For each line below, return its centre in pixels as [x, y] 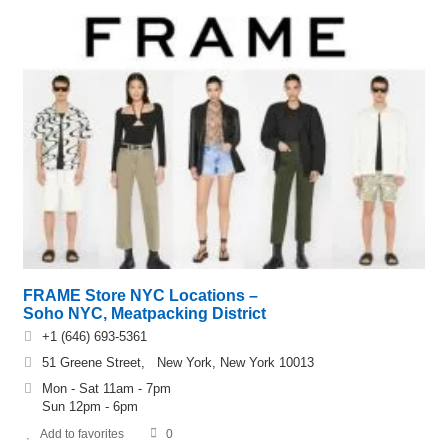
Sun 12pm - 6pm [90, 406]
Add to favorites [82, 433]
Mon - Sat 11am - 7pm [106, 388]
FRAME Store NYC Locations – [140, 295]
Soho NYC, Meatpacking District [144, 313]
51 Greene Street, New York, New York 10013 [178, 362]
